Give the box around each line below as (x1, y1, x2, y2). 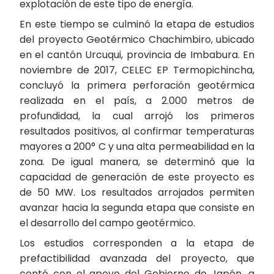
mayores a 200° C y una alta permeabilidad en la (20, 139, 254, 154)
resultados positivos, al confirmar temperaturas (20, 124, 254, 138)
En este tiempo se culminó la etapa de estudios (20, 17, 254, 31)
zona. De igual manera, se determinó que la (20, 155, 254, 169)
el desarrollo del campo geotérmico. (20, 216, 195, 230)
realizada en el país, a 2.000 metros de (20, 94, 254, 108)
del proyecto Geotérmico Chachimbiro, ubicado (20, 32, 254, 46)
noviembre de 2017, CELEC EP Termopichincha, (20, 63, 254, 77)
